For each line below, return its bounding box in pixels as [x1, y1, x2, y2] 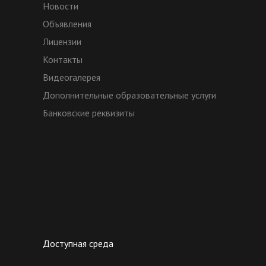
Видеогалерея [43, 71, 100, 84]
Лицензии [43, 36, 81, 48]
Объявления [43, 18, 91, 30]
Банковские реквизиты [43, 107, 135, 119]
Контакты [43, 53, 83, 66]
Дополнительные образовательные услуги [43, 89, 216, 102]
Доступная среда [43, 237, 113, 250]
